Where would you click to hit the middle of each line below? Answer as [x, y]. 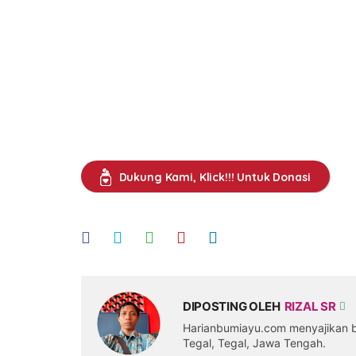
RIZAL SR [311, 306]
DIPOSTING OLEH [231, 306]
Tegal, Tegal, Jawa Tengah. [254, 342]
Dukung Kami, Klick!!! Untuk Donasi [215, 177]
